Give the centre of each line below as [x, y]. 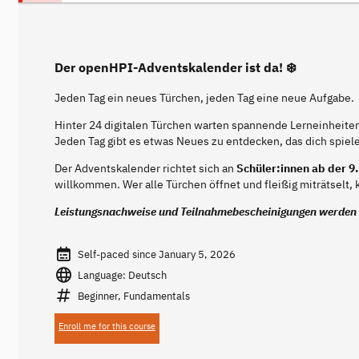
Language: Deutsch [122, 274]
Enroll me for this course [107, 326]
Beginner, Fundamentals [133, 295]
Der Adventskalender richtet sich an [145, 169]
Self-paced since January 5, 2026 [156, 254]
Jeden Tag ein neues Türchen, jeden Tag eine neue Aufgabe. [204, 98]
